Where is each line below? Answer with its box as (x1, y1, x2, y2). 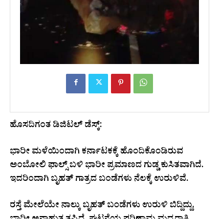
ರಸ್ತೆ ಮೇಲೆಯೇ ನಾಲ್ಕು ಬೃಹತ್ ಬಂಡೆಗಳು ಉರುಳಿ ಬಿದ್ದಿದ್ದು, (10, 199, 195, 214)
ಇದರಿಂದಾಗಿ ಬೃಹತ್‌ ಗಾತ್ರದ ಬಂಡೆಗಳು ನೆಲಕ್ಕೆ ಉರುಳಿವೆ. (10, 173, 189, 187)
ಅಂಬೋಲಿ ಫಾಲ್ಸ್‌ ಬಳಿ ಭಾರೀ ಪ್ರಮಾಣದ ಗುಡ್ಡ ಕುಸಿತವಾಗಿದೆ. (10, 159, 204, 174)
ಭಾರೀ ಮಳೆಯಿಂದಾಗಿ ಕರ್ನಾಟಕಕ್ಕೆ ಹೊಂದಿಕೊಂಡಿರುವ (10, 145, 183, 160)
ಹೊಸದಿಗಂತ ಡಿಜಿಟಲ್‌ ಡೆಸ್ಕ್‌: (10, 119, 102, 133)
